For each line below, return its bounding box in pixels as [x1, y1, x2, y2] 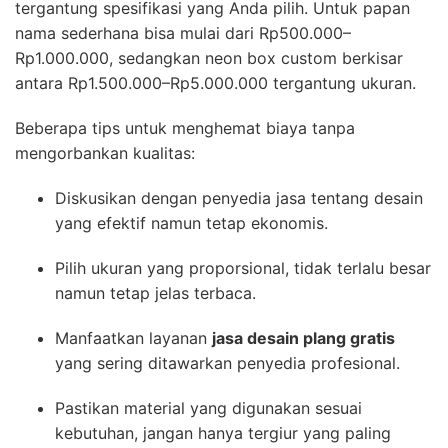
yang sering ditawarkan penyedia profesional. [55, 352, 400, 373]
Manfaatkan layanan [55, 327, 212, 348]
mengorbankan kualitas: [15, 142, 195, 163]
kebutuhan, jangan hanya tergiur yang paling [55, 422, 391, 443]
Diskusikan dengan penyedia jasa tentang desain [55, 187, 423, 208]
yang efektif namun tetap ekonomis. [55, 212, 328, 233]
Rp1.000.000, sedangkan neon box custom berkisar [15, 47, 403, 68]
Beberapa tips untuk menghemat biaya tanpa [15, 117, 355, 138]
